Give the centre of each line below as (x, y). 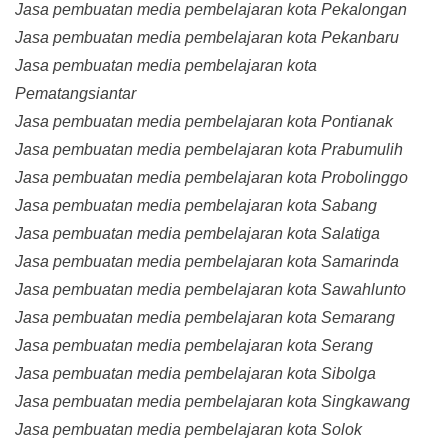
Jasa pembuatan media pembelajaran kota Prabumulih (209, 150)
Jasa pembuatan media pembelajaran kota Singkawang (212, 402)
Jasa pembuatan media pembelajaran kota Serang (194, 346)
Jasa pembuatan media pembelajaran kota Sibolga (195, 374)
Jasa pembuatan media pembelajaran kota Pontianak (204, 122)
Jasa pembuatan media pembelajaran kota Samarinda (207, 262)
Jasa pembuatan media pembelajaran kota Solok (188, 430)
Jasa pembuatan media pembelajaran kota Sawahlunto (210, 290)
